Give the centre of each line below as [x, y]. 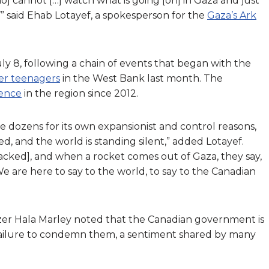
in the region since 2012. [80, 93]
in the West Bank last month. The [141, 78]
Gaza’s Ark [232, 15]
